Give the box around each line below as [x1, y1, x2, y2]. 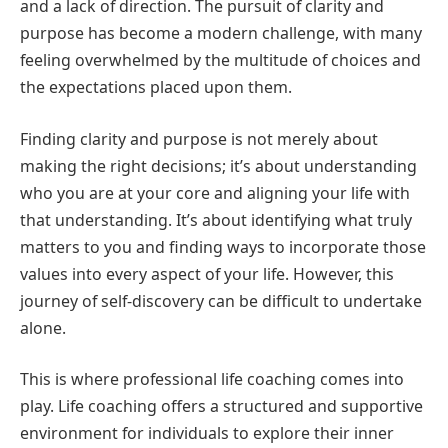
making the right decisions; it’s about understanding [20, 154, 417, 177]
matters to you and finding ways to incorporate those [20, 235, 426, 258]
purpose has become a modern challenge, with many [20, 22, 422, 45]
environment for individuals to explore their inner [20, 422, 394, 445]
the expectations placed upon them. [20, 76, 292, 99]
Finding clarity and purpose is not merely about [20, 127, 378, 150]
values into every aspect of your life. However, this [20, 262, 394, 285]
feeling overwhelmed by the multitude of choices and [20, 49, 421, 72]
